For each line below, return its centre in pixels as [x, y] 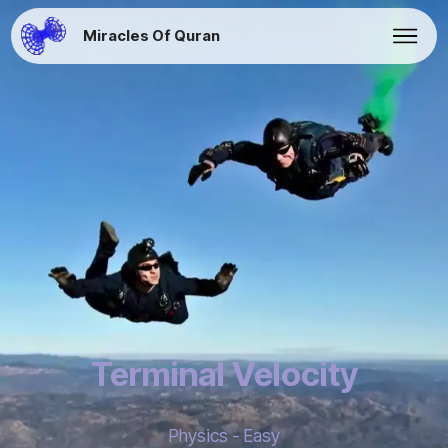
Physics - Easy [224, 435]
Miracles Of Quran [152, 36]
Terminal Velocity [224, 374]
